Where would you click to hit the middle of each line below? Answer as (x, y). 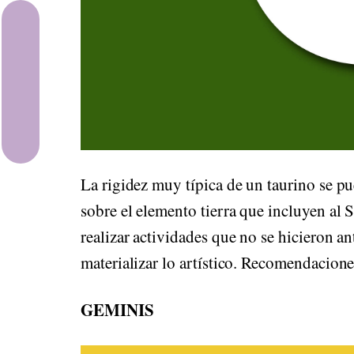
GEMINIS (117, 310)
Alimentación (69, 99)
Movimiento (66, 137)
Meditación (64, 61)
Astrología (62, 23)
